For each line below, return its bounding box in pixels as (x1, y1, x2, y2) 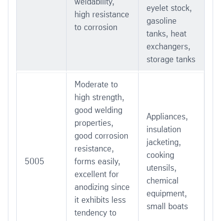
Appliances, (147, 111, 188, 121)
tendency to (74, 207, 116, 218)
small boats (147, 201, 188, 211)
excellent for (74, 169, 119, 179)
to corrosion (74, 22, 117, 32)
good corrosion (74, 130, 128, 141)
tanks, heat (147, 28, 186, 38)
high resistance (74, 9, 129, 19)
